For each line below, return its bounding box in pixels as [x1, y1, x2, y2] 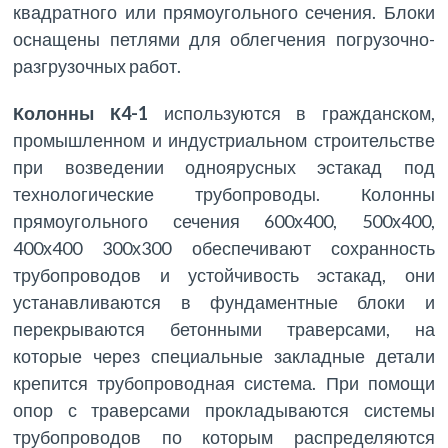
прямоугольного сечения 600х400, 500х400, [13, 210, 435, 233]
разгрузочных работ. [13, 55, 182, 78]
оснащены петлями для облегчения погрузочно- [13, 28, 435, 51]
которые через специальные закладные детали [13, 345, 435, 368]
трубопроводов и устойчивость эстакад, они [13, 264, 435, 287]
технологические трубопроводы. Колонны [13, 183, 435, 206]
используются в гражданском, [163, 102, 435, 125]
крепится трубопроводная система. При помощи [13, 372, 435, 395]
